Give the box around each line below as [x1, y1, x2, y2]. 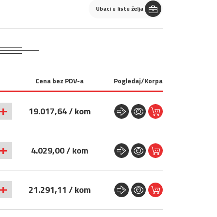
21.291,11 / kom [28, 183, 91, 196]
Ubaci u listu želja [96, 4, 143, 13]
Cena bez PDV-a [35, 76, 84, 86]
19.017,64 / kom [28, 105, 91, 118]
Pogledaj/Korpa [114, 76, 163, 86]
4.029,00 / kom [31, 144, 88, 157]
